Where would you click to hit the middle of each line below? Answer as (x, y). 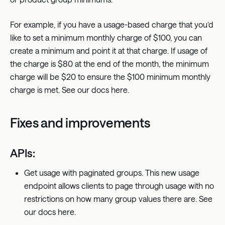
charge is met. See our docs (61, 89)
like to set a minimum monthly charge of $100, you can (106, 37)
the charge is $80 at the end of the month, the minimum (109, 63)
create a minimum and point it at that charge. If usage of (109, 50)
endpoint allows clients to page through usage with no (119, 185)
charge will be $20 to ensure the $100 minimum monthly (110, 76)
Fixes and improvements (81, 122)
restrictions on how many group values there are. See (118, 198)
